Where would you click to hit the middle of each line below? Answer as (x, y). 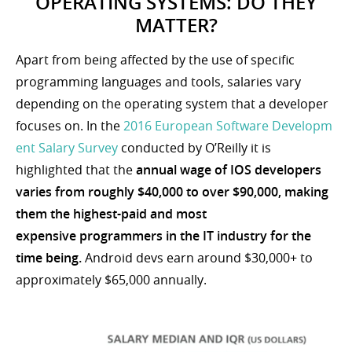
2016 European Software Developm (228, 125)
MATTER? (176, 25)
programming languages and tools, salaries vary (158, 81)
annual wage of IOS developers (229, 169)
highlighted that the (76, 169)
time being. (49, 257)
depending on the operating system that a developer (172, 103)
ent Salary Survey (67, 147)
